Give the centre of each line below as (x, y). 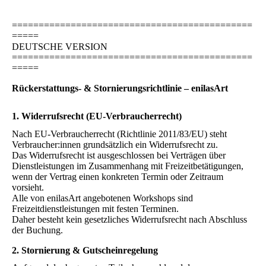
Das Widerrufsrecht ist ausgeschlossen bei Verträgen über (119, 155)
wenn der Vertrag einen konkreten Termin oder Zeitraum (118, 176)
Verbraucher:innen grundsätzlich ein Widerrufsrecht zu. (115, 144)
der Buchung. (37, 230)
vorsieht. (28, 187)
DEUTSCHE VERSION (60, 47)
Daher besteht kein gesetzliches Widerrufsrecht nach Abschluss (129, 219)
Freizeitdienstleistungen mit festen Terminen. (95, 208)
